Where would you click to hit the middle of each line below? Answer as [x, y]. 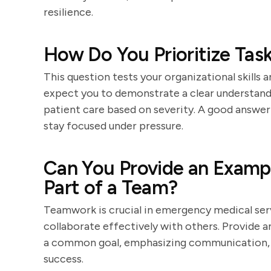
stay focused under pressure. [113, 126]
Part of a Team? [111, 188]
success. [64, 259]
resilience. [68, 12]
